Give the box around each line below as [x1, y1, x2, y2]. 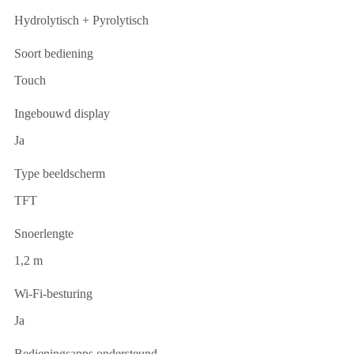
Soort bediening [14, 47, 93, 61]
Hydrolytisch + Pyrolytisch [14, 13, 149, 28]
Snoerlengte [14, 227, 73, 241]
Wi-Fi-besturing [14, 287, 92, 301]
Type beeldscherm [14, 167, 105, 181]
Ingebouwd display [14, 107, 110, 121]
